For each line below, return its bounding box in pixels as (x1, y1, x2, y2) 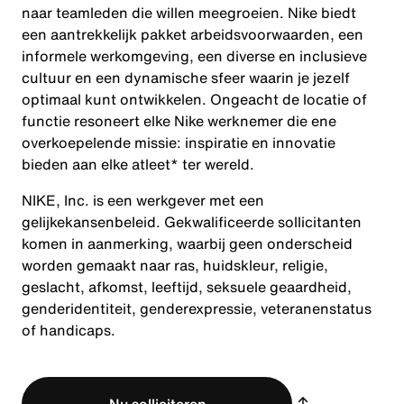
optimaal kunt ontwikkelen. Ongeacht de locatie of (22, 88, 367, 110)
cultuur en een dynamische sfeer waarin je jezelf (22, 67, 350, 88)
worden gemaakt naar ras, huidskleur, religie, (22, 254, 328, 276)
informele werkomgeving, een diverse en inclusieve (22, 45, 367, 67)
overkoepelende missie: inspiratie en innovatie (22, 132, 335, 153)
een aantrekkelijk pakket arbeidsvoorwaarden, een (22, 23, 363, 45)
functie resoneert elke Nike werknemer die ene (22, 110, 336, 132)
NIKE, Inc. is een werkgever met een (22, 189, 264, 211)
